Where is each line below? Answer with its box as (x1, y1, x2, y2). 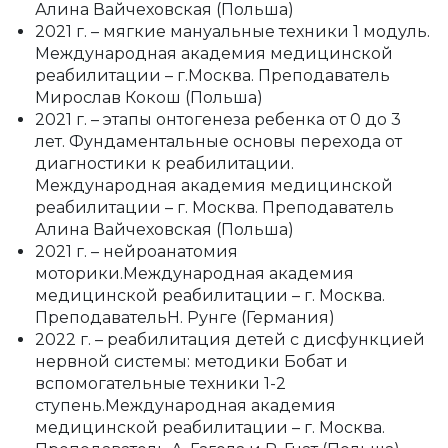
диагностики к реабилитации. (35, 154, 294, 174)
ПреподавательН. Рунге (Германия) (35, 308, 335, 328)
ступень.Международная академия (35, 396, 336, 416)
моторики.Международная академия (35, 264, 354, 284)
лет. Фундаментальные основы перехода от (35, 132, 402, 152)
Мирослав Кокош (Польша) (35, 88, 263, 108)
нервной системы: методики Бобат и (35, 352, 348, 372)
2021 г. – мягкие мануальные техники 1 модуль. (35, 22, 430, 42)
